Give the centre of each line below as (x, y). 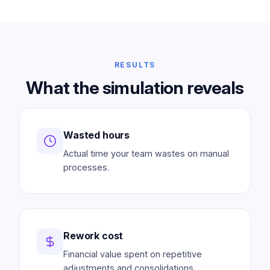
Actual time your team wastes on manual (146, 153)
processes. (86, 167)
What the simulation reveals (135, 88)
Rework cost (93, 236)
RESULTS (135, 65)
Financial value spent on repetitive (133, 254)
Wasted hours (97, 135)
